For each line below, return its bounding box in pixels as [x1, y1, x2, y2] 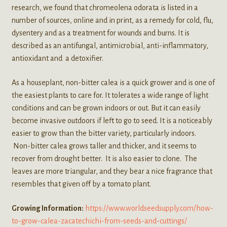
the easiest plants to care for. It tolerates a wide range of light [11, 91, 208, 99]
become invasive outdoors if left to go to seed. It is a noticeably [11, 116, 212, 125]
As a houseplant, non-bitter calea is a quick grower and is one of [11, 78, 215, 87]
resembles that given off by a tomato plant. [11, 179, 151, 188]
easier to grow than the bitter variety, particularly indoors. [11, 129, 196, 137]
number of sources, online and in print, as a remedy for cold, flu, [11, 16, 213, 25]
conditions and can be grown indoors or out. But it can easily [11, 103, 201, 112]
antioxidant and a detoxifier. [11, 54, 103, 63]
